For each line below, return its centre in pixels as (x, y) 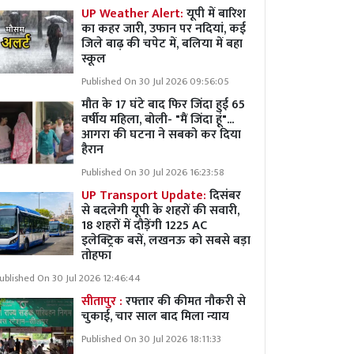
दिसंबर (225, 196)
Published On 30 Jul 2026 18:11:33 (151, 339)
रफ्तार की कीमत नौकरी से (186, 301)
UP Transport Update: (145, 196)
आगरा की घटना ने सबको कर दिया (161, 135)
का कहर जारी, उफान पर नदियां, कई (164, 29)
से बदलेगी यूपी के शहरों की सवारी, (160, 211)
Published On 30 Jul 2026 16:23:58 (153, 173)
